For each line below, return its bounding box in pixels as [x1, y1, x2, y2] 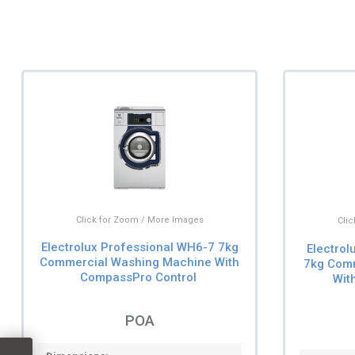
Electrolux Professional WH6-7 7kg [40, 239, 239, 254]
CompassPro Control [79, 269, 197, 284]
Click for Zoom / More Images [75, 215, 204, 226]
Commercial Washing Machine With [40, 254, 240, 269]
